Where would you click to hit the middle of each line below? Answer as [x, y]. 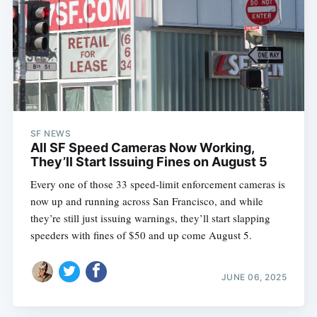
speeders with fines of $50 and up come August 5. [141, 235]
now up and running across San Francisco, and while [146, 201]
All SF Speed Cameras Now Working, [142, 148]
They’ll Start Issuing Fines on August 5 [149, 162]
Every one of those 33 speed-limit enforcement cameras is [157, 184]
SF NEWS [51, 134]
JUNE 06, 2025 [254, 277]
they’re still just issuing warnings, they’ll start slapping [150, 218]
